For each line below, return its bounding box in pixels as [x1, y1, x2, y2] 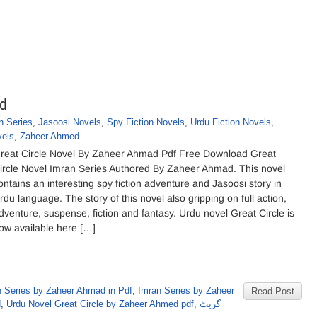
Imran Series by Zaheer [138, 285, 234, 296]
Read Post [251, 286, 294, 296]
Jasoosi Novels [38, 117, 101, 127]
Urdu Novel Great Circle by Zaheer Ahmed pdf [6, 299, 194, 309]
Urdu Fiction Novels [190, 117, 271, 127]
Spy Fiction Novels [107, 117, 185, 127]
